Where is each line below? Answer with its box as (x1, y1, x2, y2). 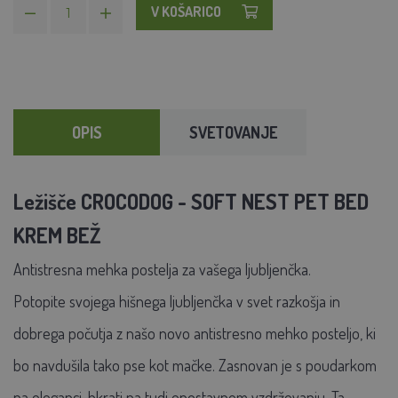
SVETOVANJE (189, 122, 277, 142)
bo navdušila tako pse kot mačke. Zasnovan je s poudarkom (13, 354, 377, 375)
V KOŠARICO (151, 2, 221, 20)
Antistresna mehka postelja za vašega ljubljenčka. (13, 259, 311, 279)
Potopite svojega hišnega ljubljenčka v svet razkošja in (13, 291, 340, 311)
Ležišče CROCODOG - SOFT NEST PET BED (13, 187, 369, 215)
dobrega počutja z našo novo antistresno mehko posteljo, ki (13, 322, 376, 343)
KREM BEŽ (13, 220, 100, 249)
